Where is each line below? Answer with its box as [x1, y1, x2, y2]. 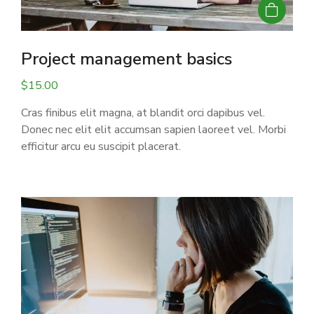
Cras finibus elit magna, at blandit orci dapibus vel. [21, 104, 265, 121]
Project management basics [21, 47, 232, 70]
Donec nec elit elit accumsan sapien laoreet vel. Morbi [21, 121, 286, 137]
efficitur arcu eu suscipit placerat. [21, 138, 181, 154]
